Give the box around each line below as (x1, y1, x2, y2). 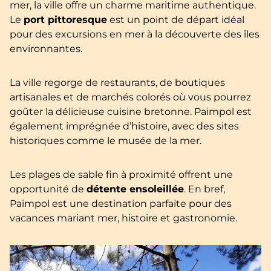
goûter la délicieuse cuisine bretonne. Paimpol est (10, 105, 252, 117)
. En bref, (184, 183, 225, 195)
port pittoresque (24, 13, 107, 25)
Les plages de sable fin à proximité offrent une (10, 168, 233, 180)
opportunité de (10, 183, 87, 195)
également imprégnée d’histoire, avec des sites (10, 120, 239, 132)
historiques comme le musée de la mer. (10, 134, 201, 146)
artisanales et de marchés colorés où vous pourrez (10, 91, 251, 103)
